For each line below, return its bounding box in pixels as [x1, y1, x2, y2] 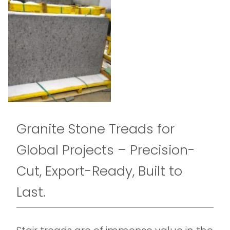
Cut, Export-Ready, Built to [16, 162, 182, 180]
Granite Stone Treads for [16, 120, 175, 138]
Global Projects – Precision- [16, 141, 195, 159]
